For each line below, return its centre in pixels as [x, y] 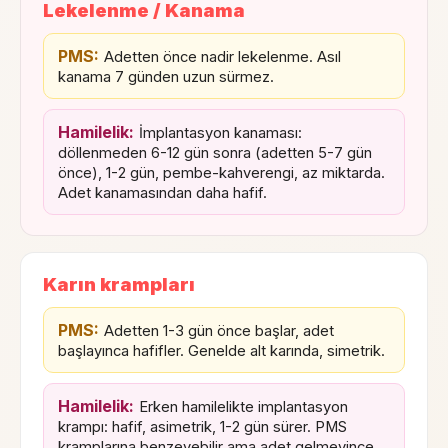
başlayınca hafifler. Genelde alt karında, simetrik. [221, 350]
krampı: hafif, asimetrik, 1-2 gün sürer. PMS [202, 426]
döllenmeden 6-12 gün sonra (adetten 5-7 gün [215, 152]
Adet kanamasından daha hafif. [162, 192]
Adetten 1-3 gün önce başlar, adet [219, 330]
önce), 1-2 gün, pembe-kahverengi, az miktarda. [221, 172]
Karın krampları [119, 283]
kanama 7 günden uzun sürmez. [166, 76]
